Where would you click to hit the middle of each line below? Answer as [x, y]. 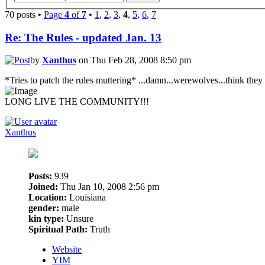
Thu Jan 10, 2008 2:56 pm [109, 187]
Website [67, 250]
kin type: [46, 219]
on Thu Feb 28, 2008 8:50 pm [134, 60]
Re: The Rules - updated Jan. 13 [83, 37]
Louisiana [86, 198]
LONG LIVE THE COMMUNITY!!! [77, 102]
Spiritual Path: [58, 230]
